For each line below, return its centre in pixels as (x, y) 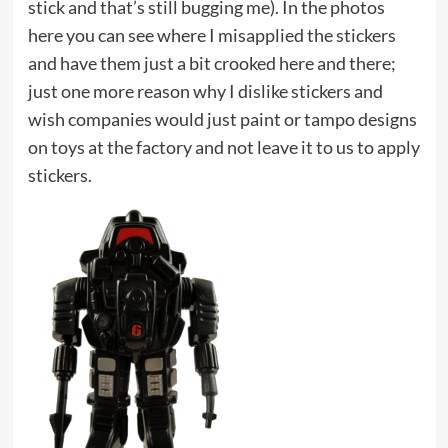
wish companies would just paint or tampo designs (222, 119)
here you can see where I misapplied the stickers (211, 35)
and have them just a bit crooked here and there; (211, 63)
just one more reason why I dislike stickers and (205, 91)
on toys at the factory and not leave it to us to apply (223, 147)
